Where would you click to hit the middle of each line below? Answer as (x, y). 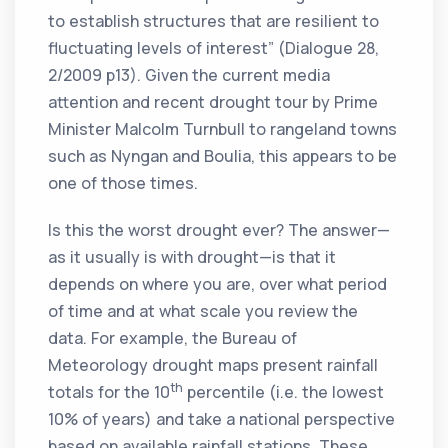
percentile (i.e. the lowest (284, 392)
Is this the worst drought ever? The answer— (219, 230)
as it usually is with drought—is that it (192, 257)
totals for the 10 (109, 392)
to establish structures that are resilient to (214, 21)
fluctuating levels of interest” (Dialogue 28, (214, 48)
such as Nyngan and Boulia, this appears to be (223, 156)
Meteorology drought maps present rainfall (213, 365)
